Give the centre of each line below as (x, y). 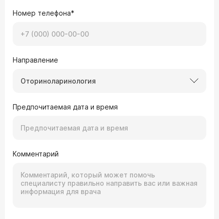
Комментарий (36, 153)
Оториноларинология (58, 81)
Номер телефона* (44, 13)
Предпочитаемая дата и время (65, 107)
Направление (35, 60)
